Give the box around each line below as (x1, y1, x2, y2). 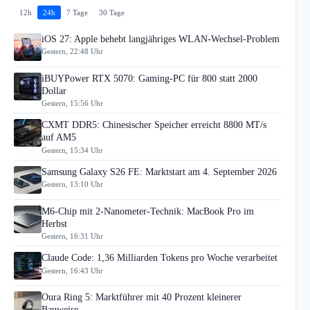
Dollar (42, 86, 66, 97)
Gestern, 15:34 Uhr (42, 145, 103, 154)
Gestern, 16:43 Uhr (42, 266, 103, 275)
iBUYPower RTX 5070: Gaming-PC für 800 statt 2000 (42, 73, 257, 84)
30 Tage (99, 8, 125, 17)
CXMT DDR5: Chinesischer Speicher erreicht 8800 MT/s (42, 120, 266, 131)
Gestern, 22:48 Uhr (42, 47, 103, 56)
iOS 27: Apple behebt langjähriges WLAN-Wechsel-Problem (42, 34, 280, 45)
